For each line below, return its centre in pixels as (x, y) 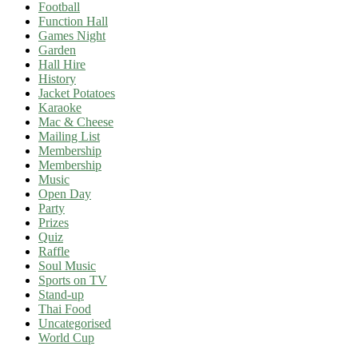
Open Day (65, 193)
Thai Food (65, 308)
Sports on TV (73, 280)
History (57, 78)
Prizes (54, 222)
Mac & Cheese (76, 121)
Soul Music (67, 265)
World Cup (66, 337)
